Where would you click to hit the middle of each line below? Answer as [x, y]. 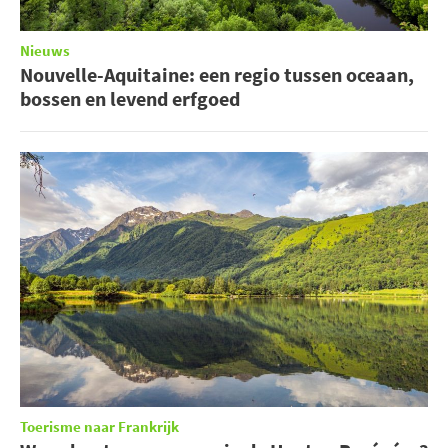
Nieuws [45, 52]
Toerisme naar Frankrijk [99, 428]
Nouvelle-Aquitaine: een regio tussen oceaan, [217, 75]
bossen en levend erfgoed [130, 99]
